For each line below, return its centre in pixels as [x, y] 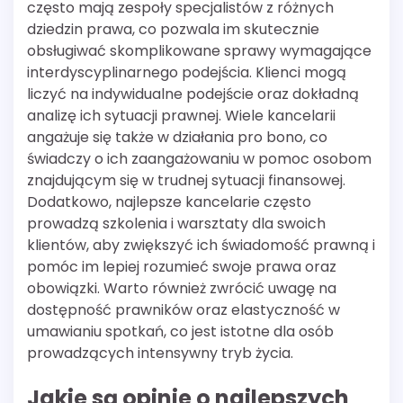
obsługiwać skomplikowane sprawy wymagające [199, 50]
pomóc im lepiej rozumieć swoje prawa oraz [182, 266]
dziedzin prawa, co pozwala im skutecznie [173, 29]
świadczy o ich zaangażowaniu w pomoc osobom [199, 158]
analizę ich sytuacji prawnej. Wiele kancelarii [181, 115]
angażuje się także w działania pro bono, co [177, 137]
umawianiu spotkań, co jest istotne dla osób [180, 331]
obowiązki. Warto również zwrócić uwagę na [182, 288]
